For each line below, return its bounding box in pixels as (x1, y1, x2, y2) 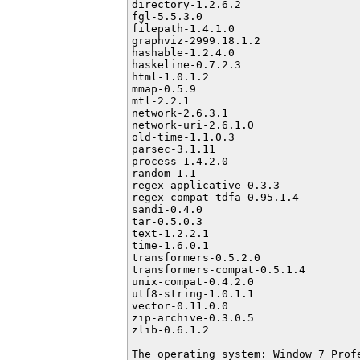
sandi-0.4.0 (132, 203, 202, 215)
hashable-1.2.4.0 (132, 47, 235, 59)
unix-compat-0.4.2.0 (132, 276, 254, 288)
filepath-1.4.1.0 (132, 22, 235, 35)
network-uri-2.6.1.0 (132, 119, 254, 131)
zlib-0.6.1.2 (132, 324, 209, 336)
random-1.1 (132, 167, 196, 179)
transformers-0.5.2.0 (132, 252, 260, 264)
